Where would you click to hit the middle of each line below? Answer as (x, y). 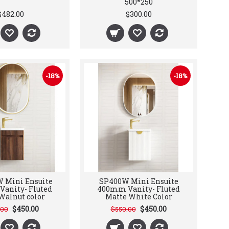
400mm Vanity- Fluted (139, 189)
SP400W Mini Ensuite (139, 181)
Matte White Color (139, 197)
